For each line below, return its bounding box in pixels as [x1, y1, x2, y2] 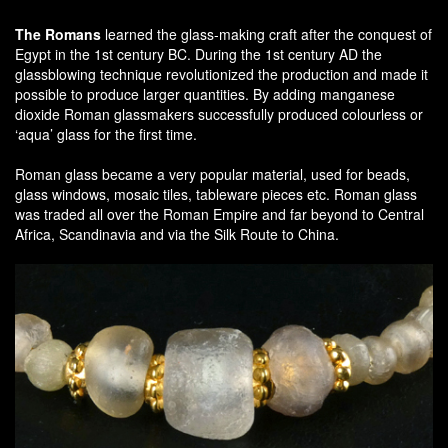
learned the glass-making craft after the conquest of [101, 23, 432, 44]
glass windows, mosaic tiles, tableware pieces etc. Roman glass [15, 183, 417, 204]
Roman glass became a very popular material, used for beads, [15, 163, 410, 184]
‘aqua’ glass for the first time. [15, 123, 197, 144]
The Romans [15, 23, 101, 44]
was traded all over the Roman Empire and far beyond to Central [15, 203, 424, 224]
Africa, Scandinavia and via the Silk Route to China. [15, 223, 339, 244]
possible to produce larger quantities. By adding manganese [15, 83, 395, 104]
